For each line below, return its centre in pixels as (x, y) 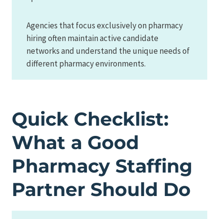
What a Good (75, 142)
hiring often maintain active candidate (92, 38)
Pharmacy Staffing (102, 166)
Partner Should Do (101, 189)
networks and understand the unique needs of (108, 51)
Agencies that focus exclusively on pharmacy (105, 25)
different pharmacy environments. (86, 63)
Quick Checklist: (90, 119)
